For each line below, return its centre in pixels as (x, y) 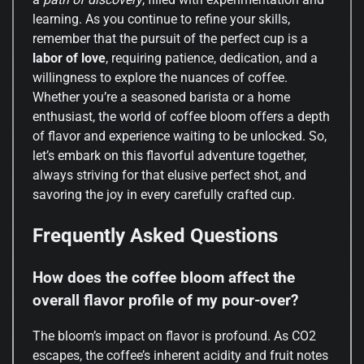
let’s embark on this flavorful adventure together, (169, 155)
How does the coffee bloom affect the (164, 277)
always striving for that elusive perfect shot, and (169, 175)
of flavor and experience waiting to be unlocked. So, (180, 136)
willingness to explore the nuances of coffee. (160, 77)
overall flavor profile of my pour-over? (165, 300)
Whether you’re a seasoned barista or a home (161, 97)
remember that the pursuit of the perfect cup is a (170, 38)
